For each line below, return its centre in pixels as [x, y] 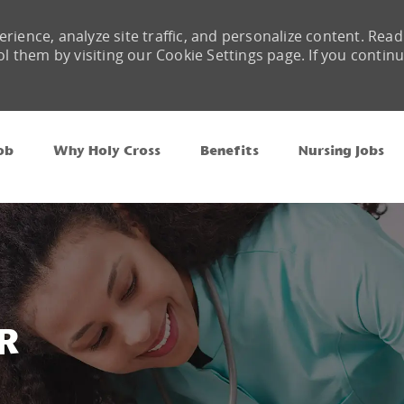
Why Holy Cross [107, 150]
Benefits [230, 150]
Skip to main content [202, 119]
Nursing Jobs [341, 150]
